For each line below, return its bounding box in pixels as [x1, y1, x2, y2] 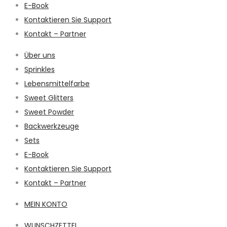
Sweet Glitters [24, 93, 73, 103]
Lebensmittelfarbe [24, 79, 90, 89]
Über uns [24, 50, 55, 61]
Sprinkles [24, 64, 55, 75]
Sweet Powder [24, 107, 74, 118]
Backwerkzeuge [24, 121, 79, 132]
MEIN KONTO [24, 199, 67, 210]
